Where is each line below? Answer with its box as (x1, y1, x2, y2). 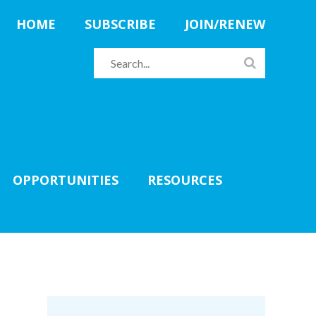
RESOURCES (147, 171, 222, 188)
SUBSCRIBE (85, 16, 156, 32)
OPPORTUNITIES (13, 171, 119, 188)
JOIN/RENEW (185, 16, 265, 32)
